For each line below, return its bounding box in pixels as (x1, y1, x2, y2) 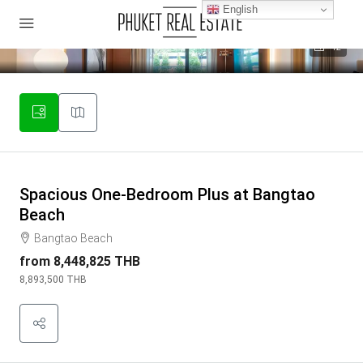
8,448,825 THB (53, 254, 140, 269)
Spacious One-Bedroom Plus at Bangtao (19, 185, 315, 204)
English (220, 2, 258, 15)
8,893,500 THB (19, 274, 87, 285)
